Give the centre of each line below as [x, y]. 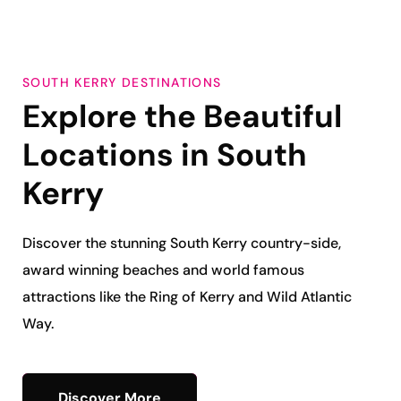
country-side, [296, 243]
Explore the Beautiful [182, 117]
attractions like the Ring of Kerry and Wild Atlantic [187, 297]
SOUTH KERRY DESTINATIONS [122, 83]
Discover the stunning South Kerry [137, 243]
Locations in [119, 155]
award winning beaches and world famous [163, 270]
